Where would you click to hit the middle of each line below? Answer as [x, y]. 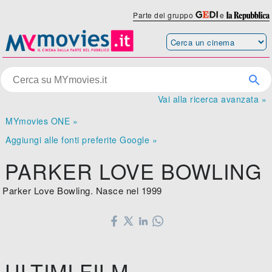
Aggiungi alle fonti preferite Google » [82, 140]
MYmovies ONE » [42, 121]
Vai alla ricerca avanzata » [212, 99]
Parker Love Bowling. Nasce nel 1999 [82, 191]
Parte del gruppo [164, 15]
